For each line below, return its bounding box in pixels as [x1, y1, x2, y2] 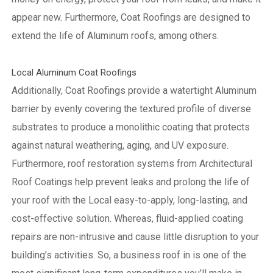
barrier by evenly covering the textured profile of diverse [11, 102, 251, 115]
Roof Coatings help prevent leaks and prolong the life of [11, 175, 250, 188]
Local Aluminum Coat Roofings [11, 66, 136, 78]
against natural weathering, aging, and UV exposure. [11, 139, 229, 151]
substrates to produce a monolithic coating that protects [11, 121, 250, 133]
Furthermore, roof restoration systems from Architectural [11, 157, 252, 169]
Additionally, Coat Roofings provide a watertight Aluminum [11, 84, 257, 96]
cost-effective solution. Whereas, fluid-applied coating [11, 212, 243, 224]
